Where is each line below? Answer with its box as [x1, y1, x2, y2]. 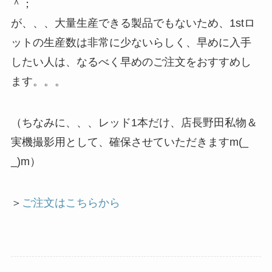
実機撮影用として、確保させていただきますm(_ [10, 136, 248, 149]
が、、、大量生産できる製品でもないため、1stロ [10, 17, 255, 30]
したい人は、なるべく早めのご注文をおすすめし [10, 56, 251, 69]
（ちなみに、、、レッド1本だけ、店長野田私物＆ [10, 117, 257, 129]
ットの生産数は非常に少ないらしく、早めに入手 [10, 36, 251, 49]
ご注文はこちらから [21, 196, 120, 209]
